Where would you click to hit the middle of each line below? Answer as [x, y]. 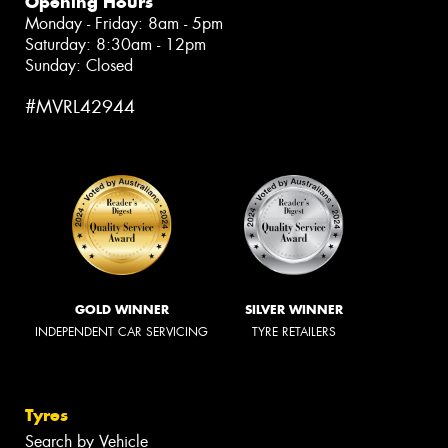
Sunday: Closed [79, 65]
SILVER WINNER [294, 310]
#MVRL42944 [80, 106]
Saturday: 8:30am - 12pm [115, 44]
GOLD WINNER [121, 310]
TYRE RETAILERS [294, 332]
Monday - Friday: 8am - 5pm [124, 23]
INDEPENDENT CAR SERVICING [121, 332]
